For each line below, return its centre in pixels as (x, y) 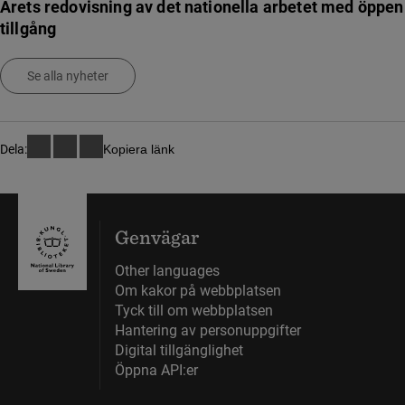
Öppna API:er (156, 370)
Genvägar (157, 237)
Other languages (167, 271)
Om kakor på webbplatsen (198, 291)
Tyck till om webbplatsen (194, 311)
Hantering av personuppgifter (208, 330)
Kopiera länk (139, 149)
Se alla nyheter (68, 76)
